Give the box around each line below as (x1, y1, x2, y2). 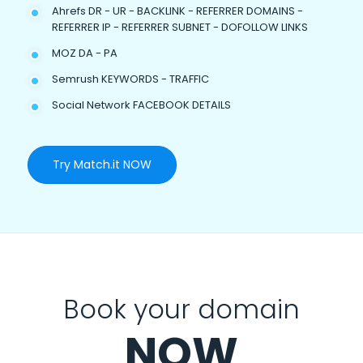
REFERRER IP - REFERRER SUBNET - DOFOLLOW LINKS (51, 19, 308, 35)
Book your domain (62, 290, 300, 327)
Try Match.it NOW (52, 156, 152, 173)
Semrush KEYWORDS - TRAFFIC (51, 70, 209, 87)
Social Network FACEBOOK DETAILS (51, 96, 231, 113)
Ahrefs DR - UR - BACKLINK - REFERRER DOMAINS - (51, 2, 303, 19)
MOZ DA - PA (51, 45, 117, 61)
